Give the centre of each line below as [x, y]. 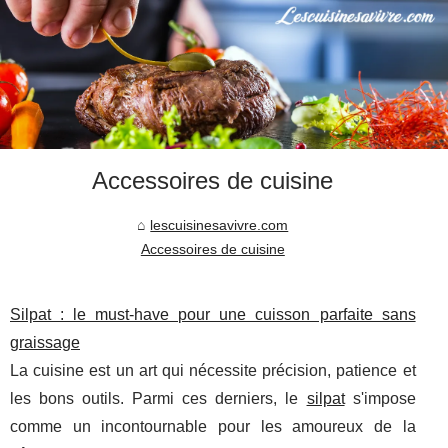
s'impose [380, 399]
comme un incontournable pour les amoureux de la [213, 427]
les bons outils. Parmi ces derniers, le [158, 399]
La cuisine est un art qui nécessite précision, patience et [213, 371]
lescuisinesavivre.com [219, 225]
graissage [45, 343]
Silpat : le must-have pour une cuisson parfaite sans [213, 315]
